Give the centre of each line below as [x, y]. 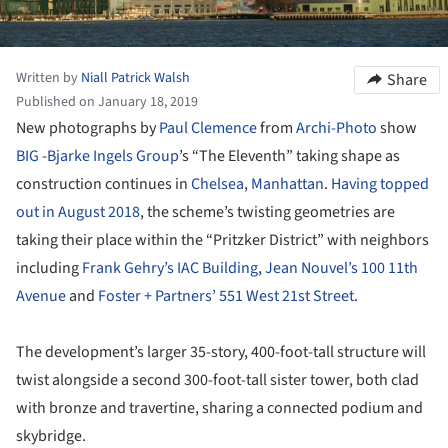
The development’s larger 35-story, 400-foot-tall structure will [221, 352]
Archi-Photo [336, 128]
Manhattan [287, 184]
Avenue [41, 296]
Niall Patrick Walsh [135, 78]
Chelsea [217, 184]
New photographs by [87, 128]
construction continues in [103, 184]
